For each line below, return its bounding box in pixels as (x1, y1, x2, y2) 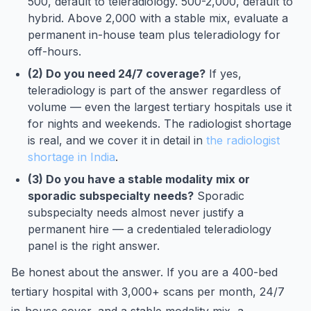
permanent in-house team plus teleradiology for (28, 28, 280, 42)
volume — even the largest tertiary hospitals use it (28, 100, 292, 114)
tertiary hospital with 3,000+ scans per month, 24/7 (11, 285, 285, 299)
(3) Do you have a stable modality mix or (28, 172, 250, 186)
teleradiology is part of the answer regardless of (28, 83, 281, 97)
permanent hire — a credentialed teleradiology (28, 222, 271, 236)
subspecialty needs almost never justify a (28, 205, 244, 219)
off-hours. (28, 44, 81, 58)
